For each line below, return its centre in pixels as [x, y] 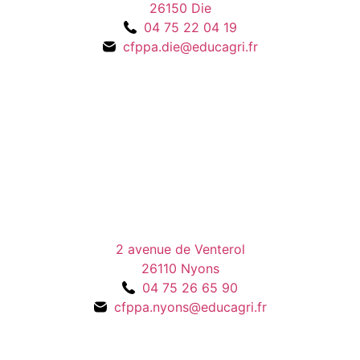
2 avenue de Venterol [180, 249]
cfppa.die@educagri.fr [190, 46]
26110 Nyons [180, 268]
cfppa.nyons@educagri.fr [190, 307]
